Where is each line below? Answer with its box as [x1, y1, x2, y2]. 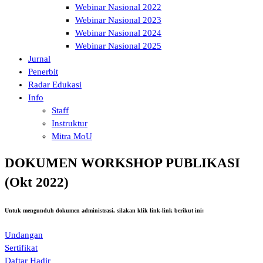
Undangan [5, 230, 43, 240]
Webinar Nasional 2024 [75, 28, 161, 38]
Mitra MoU [52, 131, 92, 141]
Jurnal [28, 53, 50, 63]
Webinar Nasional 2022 [75, 2, 161, 12]
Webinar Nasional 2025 [75, 41, 161, 50]
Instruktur [52, 118, 87, 128]
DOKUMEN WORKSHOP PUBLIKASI [5, 156, 240, 171]
